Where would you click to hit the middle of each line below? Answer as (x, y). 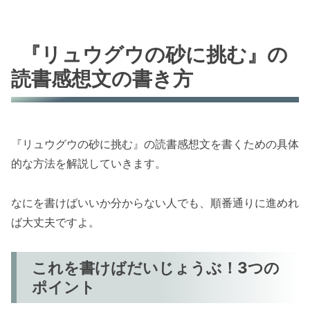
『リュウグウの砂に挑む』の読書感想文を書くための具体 (155, 144)
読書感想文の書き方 (102, 79)
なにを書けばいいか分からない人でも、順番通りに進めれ (155, 203)
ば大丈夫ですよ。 (55, 222)
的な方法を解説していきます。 (89, 164)
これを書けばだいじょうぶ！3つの (156, 268)
